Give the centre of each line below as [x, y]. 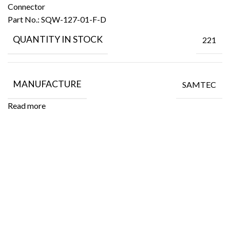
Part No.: [24, 19]
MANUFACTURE [47, 84]
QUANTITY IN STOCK [58, 39]
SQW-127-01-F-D [74, 19]
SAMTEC [199, 84]
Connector [26, 6]
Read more [27, 106]
